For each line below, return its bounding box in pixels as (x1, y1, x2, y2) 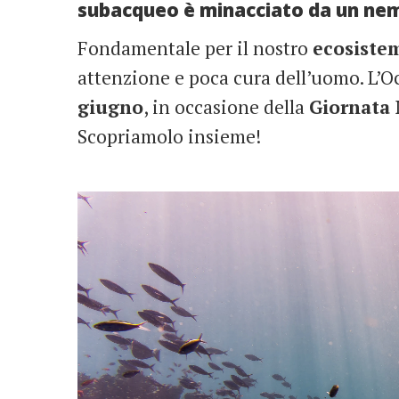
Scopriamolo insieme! (77, 123, 261, 149)
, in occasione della (143, 94, 309, 119)
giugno (77, 94, 143, 119)
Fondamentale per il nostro (77, 35, 313, 61)
